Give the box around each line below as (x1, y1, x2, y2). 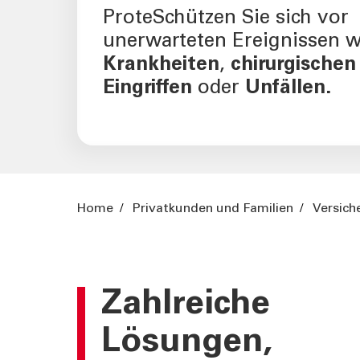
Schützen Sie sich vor (153, 8, 349, 29)
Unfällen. (245, 78, 332, 99)
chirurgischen (225, 55, 356, 76)
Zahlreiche (101, 288, 270, 323)
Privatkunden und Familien (133, 202, 293, 215)
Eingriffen (103, 78, 198, 99)
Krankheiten (103, 55, 219, 76)
